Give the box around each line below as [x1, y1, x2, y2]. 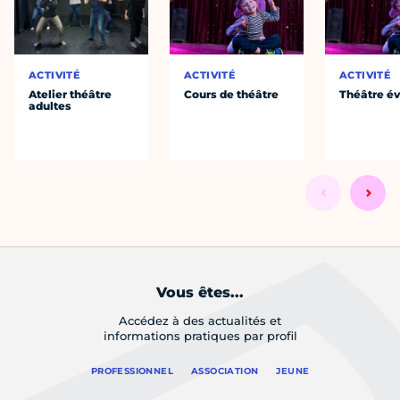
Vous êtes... [156, 284, 244, 302]
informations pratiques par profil [103, 329, 297, 344]
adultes [29, 99, 72, 113]
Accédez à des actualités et [119, 313, 281, 329]
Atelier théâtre [29, 87, 112, 102]
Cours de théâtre [184, 87, 279, 102]
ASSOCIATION [190, 365, 259, 378]
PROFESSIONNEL [90, 365, 173, 378]
